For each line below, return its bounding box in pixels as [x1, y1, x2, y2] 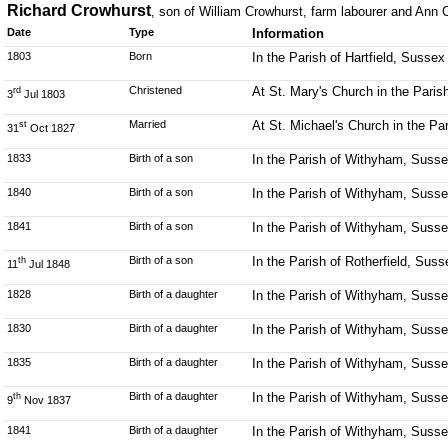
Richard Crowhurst [7, 2, 151, 19]
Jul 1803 [21, 87, 65, 100]
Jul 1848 [26, 257, 70, 270]
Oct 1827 [27, 121, 75, 134]
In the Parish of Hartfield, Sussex [251, 50, 445, 65]
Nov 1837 [21, 393, 71, 406]
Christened [129, 84, 183, 96]
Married [129, 118, 167, 130]
